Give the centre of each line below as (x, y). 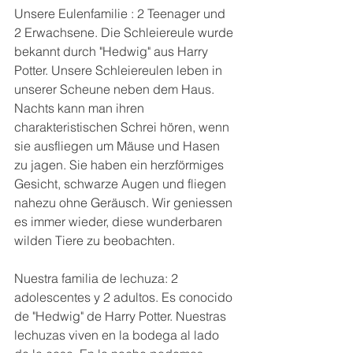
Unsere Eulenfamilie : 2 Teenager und (121, 14)
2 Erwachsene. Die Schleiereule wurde (125, 33)
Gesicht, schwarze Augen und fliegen (122, 184)
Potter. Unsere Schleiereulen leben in (120, 71)
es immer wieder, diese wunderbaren (120, 222)
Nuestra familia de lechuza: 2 (98, 279)
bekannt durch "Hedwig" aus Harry (113, 52)
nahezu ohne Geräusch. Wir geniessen (125, 203)
